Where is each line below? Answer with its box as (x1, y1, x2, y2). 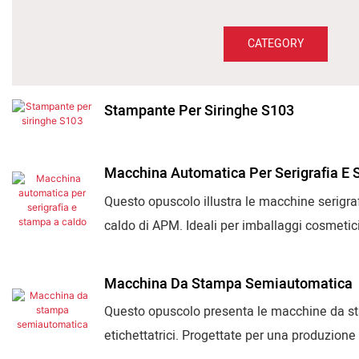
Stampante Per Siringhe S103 (104, 100, 294, 123)
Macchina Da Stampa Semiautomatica (104, 272, 353, 295)
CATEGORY (247, 35, 304, 53)
